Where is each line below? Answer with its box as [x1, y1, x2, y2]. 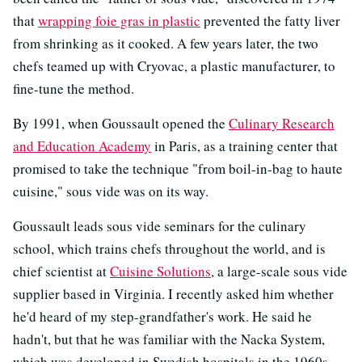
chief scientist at [13, 261, 110, 280]
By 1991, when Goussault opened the [13, 113, 229, 133]
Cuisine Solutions [110, 261, 211, 280]
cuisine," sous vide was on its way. [13, 181, 208, 200]
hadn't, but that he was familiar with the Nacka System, [13, 329, 325, 348]
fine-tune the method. [13, 78, 134, 98]
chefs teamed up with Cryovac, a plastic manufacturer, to [13, 56, 335, 75]
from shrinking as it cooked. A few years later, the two [13, 33, 318, 53]
